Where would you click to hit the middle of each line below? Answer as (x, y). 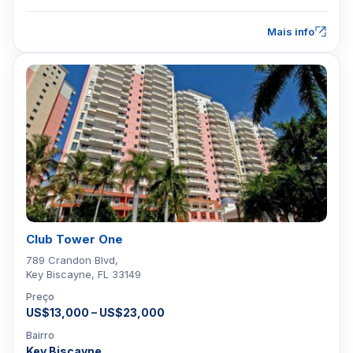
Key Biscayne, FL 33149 (84, 274)
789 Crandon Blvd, (72, 260)
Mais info (291, 32)
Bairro (40, 335)
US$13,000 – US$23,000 (95, 312)
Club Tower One (74, 239)
